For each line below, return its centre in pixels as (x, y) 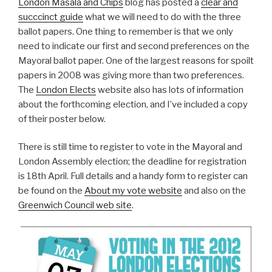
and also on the (214, 191)
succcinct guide (51, 17)
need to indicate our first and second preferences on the (134, 46)
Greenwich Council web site (75, 206)
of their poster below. (62, 119)
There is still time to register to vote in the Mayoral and (130, 147)
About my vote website (133, 191)
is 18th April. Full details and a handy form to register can (133, 176)
